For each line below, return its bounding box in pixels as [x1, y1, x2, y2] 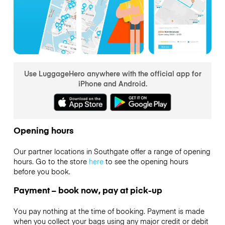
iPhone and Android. [78, 78, 147, 88]
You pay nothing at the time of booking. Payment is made [13, 205, 204, 216]
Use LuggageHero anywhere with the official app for [24, 68, 201, 78]
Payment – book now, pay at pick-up [13, 183, 162, 196]
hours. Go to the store [13, 156, 89, 167]
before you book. [13, 166, 70, 177]
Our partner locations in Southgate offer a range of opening [13, 146, 210, 157]
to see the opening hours [103, 156, 188, 167]
